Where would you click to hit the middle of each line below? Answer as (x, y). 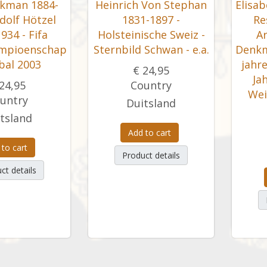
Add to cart (150, 133)
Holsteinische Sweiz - (151, 35)
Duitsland (151, 103)
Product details (151, 155)
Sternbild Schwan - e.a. (151, 49)
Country (151, 85)
